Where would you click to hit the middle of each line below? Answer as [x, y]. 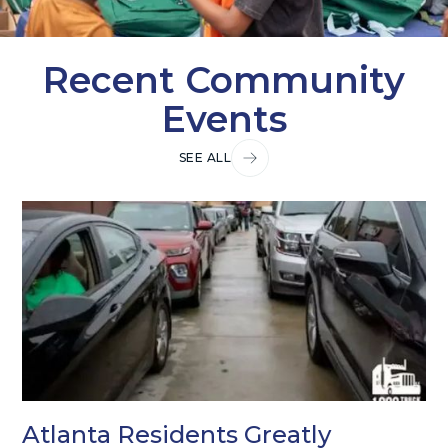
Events [224, 118]
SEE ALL [205, 158]
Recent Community [224, 79]
